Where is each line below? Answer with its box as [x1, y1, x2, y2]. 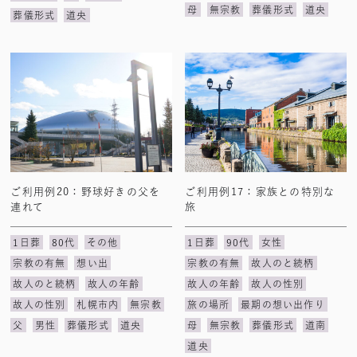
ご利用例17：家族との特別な [185, 186, 335, 197]
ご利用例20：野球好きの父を [10, 186, 161, 197]
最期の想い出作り [241, 300, 325, 309]
